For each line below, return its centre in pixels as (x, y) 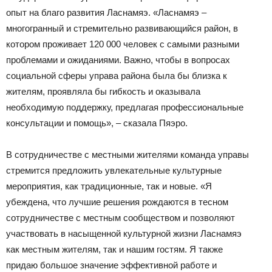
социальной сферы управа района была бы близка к (117, 76)
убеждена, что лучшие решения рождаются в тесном (117, 202)
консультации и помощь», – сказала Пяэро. (97, 123)
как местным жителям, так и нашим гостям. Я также (114, 250)
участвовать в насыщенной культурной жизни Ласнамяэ (124, 234)
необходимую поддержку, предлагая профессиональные (125, 107)
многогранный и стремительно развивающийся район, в (122, 29)
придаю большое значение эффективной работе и (111, 265)
